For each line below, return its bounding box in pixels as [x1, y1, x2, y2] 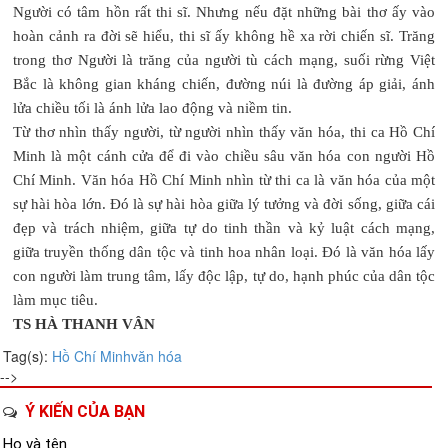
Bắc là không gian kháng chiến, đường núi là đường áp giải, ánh [13, 75, 435, 92]
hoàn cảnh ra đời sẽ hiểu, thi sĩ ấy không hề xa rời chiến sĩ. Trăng [13, 27, 435, 44]
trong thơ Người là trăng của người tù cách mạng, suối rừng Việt [13, 51, 435, 68]
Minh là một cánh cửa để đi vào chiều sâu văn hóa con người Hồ [13, 147, 435, 164]
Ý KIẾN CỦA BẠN [25, 401, 145, 421]
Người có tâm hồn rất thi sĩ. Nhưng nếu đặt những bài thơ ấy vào [13, 3, 435, 20]
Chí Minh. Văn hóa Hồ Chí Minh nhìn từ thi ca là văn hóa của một [13, 171, 435, 188]
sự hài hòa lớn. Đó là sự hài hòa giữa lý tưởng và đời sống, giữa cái [13, 195, 435, 212]
